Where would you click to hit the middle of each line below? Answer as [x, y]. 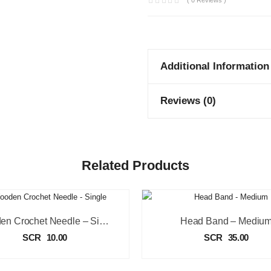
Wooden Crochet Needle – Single [104, 221]
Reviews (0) [188, 101]
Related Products [135, 165]
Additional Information [215, 66]
